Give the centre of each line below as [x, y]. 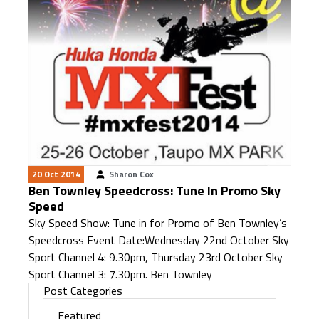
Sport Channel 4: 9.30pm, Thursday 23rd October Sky [156, 257]
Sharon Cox [131, 174]
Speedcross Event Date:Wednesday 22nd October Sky [159, 240]
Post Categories [83, 291]
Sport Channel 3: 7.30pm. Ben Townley [120, 274]
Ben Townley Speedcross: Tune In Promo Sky [155, 190]
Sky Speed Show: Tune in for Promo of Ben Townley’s [158, 223]
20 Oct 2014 [56, 174]
